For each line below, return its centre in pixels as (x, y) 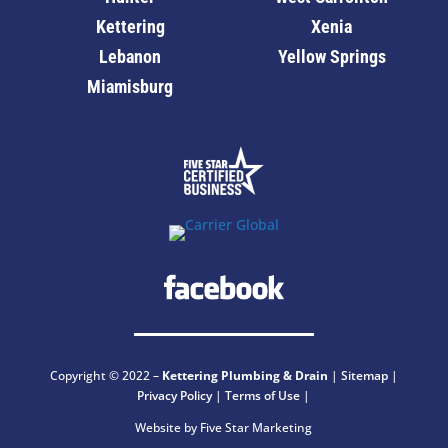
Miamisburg (130, 87)
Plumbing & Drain (274, 376)
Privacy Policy (175, 396)
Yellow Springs (331, 57)
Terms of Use (264, 396)
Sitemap (364, 376)
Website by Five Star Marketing (224, 428)
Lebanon (130, 57)
